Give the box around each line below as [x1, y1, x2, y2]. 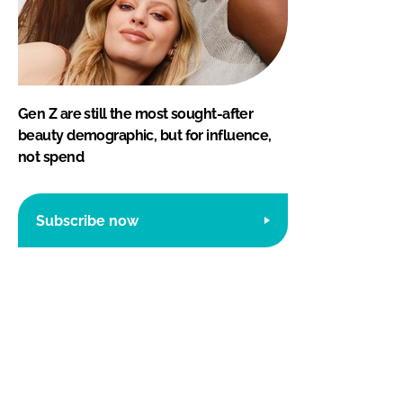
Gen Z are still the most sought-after [18, 105, 254, 123]
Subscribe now [36, 211, 139, 229]
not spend [18, 148, 84, 166]
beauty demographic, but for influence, [18, 127, 272, 145]
